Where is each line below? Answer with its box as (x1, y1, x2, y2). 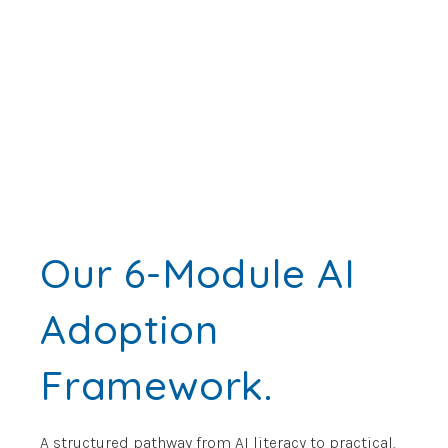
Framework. (40, 360, 274, 411)
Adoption (40, 304, 219, 355)
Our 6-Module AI (40, 248, 356, 299)
